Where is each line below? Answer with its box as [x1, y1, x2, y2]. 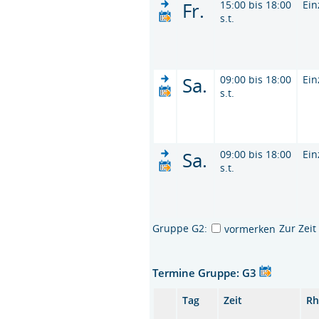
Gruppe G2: [152, 221, 208, 235]
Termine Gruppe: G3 [152, 265, 260, 280]
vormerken [224, 221, 276, 236]
